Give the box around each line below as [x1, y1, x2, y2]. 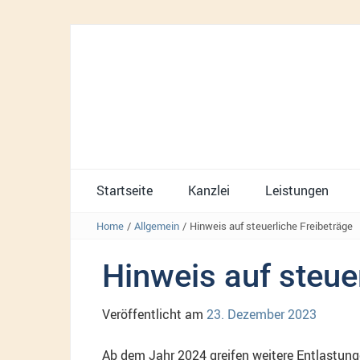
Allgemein [134, 218, 179, 233]
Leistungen [265, 181, 329, 199]
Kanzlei [188, 181, 230, 199]
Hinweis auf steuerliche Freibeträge [190, 218, 353, 233]
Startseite [96, 181, 153, 199]
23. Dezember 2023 [207, 305, 317, 323]
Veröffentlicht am [102, 305, 207, 323]
